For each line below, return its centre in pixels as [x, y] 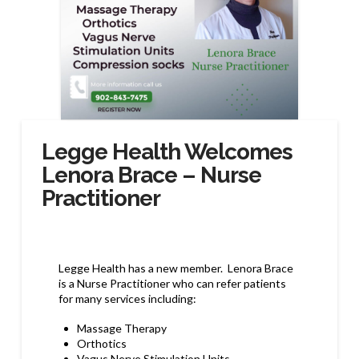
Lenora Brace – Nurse [151, 175]
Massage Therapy [121, 328]
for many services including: [127, 298]
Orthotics [101, 343]
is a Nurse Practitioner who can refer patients [172, 283]
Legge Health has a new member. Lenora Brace [175, 268]
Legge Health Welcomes [167, 152]
